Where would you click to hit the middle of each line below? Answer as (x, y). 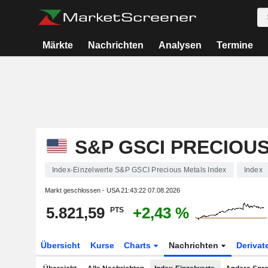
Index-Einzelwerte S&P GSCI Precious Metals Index (139, 170)
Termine (234, 45)
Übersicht (60, 245)
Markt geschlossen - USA (83, 190)
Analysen (180, 45)
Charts (139, 245)
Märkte (58, 45)
